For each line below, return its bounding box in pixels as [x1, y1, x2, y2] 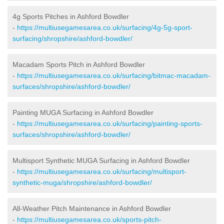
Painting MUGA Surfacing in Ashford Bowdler [12, 108, 153, 116]
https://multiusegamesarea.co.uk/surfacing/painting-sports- [17, 119, 202, 127]
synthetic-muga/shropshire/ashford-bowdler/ [12, 178, 152, 186]
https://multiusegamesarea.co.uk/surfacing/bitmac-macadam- [17, 71, 210, 79]
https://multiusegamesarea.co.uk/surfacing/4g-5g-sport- [17, 23, 192, 31]
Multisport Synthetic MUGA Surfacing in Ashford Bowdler [12, 156, 190, 164]
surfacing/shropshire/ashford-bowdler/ [12, 34, 132, 42]
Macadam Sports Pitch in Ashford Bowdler [12, 60, 145, 68]
